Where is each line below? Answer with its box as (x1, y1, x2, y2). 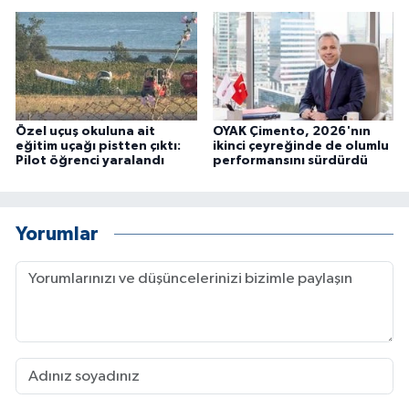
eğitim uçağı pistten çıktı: (16, 140, 181, 153)
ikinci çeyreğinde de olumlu (212, 140, 389, 153)
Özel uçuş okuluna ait (16, 125, 155, 139)
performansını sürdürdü (212, 154, 368, 168)
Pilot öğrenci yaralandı (16, 154, 164, 168)
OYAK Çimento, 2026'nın (212, 125, 371, 139)
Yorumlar (16, 224, 99, 244)
